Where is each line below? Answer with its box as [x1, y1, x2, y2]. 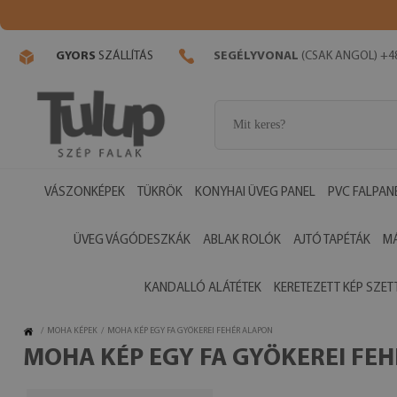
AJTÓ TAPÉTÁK [293, 234, 370, 247]
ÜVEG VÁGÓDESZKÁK [74, 234, 191, 247]
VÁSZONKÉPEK [43, 186, 125, 199]
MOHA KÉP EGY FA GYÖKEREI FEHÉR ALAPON [107, 326, 273, 336]
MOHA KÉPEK [47, 326, 97, 336]
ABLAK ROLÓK [203, 234, 281, 247]
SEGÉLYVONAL [214, 50, 299, 64]
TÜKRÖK [136, 186, 183, 199]
